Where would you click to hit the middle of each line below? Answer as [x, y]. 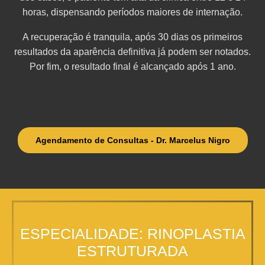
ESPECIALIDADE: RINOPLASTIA [132, 233]
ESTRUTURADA [132, 251]
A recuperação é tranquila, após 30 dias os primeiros [132, 37]
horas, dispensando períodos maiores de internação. [132, 12]
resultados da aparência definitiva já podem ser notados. [132, 52]
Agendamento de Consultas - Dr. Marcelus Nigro [132, 140]
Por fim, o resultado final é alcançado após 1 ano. [132, 67]
